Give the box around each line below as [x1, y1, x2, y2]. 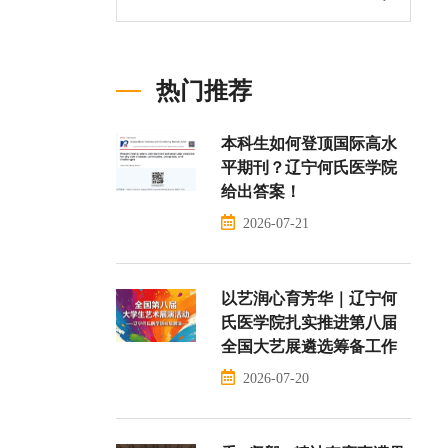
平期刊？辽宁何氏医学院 [221, 158, 397, 176]
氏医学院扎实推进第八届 [221, 313, 397, 331]
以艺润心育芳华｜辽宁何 [221, 289, 397, 307]
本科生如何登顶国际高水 [221, 134, 397, 152]
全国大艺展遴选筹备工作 [221, 337, 397, 355]
